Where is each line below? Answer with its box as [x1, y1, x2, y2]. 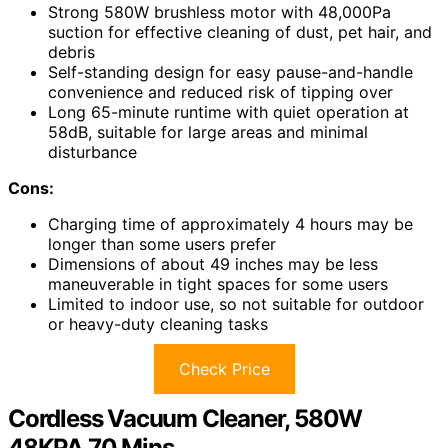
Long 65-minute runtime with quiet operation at [48, 102, 409, 123]
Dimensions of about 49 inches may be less [48, 254, 378, 275]
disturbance [48, 142, 137, 163]
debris [48, 42, 95, 63]
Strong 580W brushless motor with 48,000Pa [48, 2, 391, 23]
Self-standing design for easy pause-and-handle [48, 62, 413, 83]
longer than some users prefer [48, 234, 276, 255]
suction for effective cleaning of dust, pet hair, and [48, 22, 432, 43]
